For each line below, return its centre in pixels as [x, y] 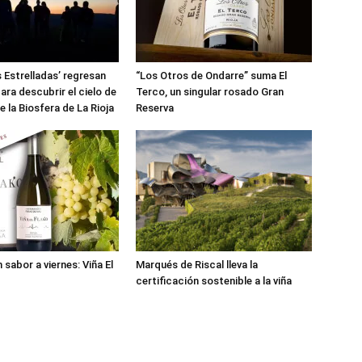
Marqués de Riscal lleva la [197, 264]
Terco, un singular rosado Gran [210, 91]
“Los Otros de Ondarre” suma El [211, 75]
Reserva [155, 107]
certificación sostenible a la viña [214, 280]
